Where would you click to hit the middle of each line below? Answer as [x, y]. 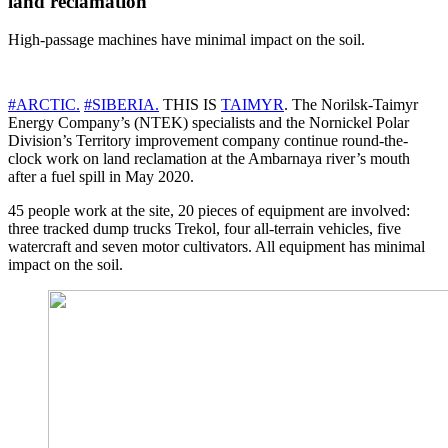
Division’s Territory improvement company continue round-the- [208, 141]
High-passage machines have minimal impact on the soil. [186, 40]
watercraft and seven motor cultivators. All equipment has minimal [216, 247]
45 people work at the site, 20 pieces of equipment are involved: [209, 211]
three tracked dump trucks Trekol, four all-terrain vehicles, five [204, 229]
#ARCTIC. [44, 105]
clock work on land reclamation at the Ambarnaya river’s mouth [209, 159]
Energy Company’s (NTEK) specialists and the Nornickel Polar [208, 123]
